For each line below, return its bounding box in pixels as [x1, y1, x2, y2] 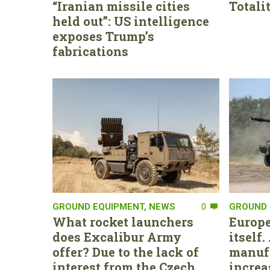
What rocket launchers [52, 214, 193, 230]
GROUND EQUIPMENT [52, 201, 144, 213]
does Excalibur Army [52, 229, 181, 245]
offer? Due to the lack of [52, 244, 199, 260]
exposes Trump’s [52, 28, 154, 45]
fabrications [52, 43, 128, 60]
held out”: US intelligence [52, 13, 209, 30]
